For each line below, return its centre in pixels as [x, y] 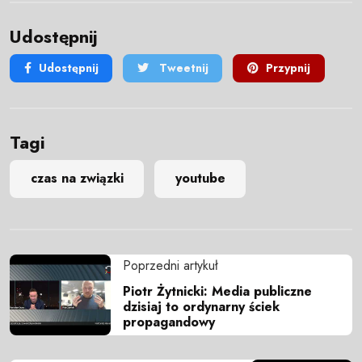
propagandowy [169, 322]
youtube [200, 179]
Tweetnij [182, 68]
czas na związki [77, 179]
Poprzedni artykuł [170, 265]
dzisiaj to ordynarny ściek [201, 306]
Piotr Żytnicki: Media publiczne [217, 291]
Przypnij [288, 68]
